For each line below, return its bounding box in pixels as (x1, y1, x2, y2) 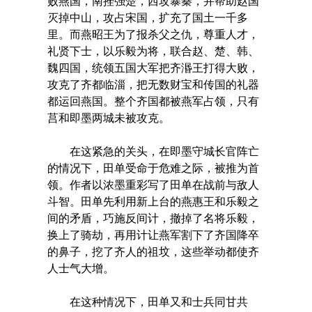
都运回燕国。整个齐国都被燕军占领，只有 (47, 95, 259, 107)
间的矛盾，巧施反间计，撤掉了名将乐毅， (47, 212, 259, 224)
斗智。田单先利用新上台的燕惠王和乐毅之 (47, 195, 259, 208)
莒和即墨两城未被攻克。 (47, 111, 170, 124)
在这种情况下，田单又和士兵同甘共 (47, 295, 248, 308)
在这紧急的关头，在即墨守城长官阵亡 (47, 145, 259, 157)
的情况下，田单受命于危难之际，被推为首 (47, 162, 259, 174)
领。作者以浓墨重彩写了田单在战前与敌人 (47, 178, 259, 191)
